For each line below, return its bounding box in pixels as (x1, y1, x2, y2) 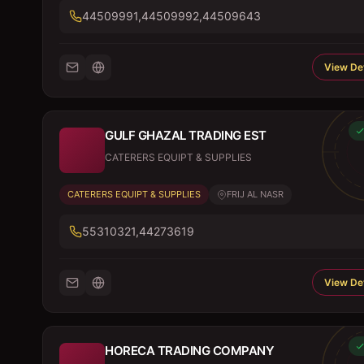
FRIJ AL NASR (227, 188, 284, 200)
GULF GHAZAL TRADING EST (105, 128, 266, 143)
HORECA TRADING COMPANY (105, 343, 274, 358)
